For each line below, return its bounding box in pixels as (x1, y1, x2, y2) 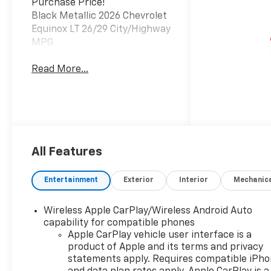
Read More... (31, 65, 89, 75)
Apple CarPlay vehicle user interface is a (68, 230, 252, 240)
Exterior (123, 176, 154, 184)
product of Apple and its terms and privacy (68, 242, 264, 252)
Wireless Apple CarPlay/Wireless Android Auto (44, 206, 253, 216)
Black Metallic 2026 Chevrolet (31, 11, 168, 21)
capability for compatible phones (44, 218, 195, 228)
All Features (31, 145, 102, 158)
